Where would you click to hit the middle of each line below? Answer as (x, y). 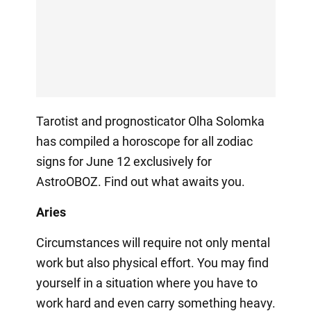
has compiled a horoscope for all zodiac (144, 141)
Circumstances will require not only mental (153, 242)
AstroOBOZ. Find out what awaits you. (140, 181)
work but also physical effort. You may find (152, 262)
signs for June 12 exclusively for (124, 161)
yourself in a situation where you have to (146, 283)
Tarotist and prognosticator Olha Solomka (150, 121)
